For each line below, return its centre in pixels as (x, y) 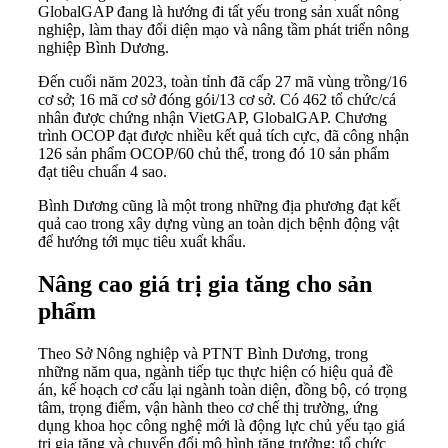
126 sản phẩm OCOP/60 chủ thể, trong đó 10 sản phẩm (213, 154)
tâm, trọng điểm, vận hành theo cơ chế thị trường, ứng (208, 408)
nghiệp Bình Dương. (103, 48)
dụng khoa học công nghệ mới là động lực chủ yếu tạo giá (221, 426)
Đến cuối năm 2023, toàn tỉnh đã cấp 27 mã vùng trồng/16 (222, 82)
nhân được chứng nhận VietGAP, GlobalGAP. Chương (212, 118)
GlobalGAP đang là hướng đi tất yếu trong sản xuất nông (218, 12)
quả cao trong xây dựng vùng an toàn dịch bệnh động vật (218, 224)
